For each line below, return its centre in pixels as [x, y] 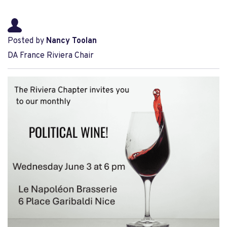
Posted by [27, 41]
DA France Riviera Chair [51, 56]
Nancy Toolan [71, 41]
